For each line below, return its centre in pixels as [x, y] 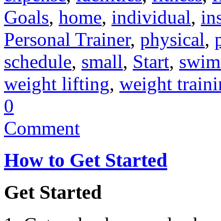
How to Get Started [86, 160]
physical [172, 39]
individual [151, 17]
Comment [42, 128]
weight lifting [57, 83]
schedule [38, 61]
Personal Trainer [67, 39]
